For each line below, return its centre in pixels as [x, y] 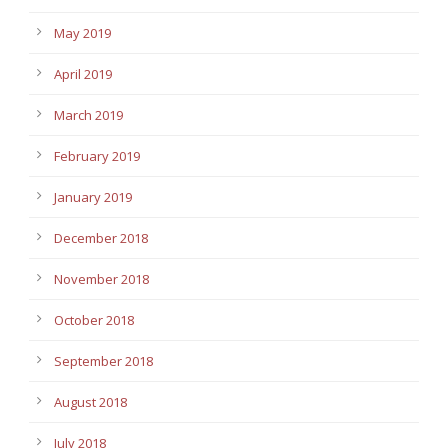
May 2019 [82, 33]
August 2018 [90, 402]
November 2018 [101, 279]
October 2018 [94, 320]
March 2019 [88, 115]
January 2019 [93, 197]
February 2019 [97, 156]
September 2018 [103, 361]
